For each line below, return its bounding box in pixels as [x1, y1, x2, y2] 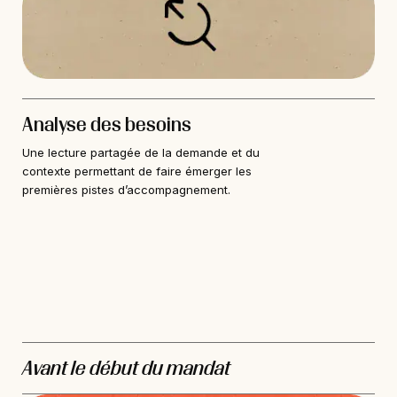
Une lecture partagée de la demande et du [22, 145, 260, 160]
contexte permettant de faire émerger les [22, 164, 252, 179]
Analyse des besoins [22, 113, 191, 136]
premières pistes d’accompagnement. [22, 183, 230, 198]
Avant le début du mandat [22, 357, 230, 379]
